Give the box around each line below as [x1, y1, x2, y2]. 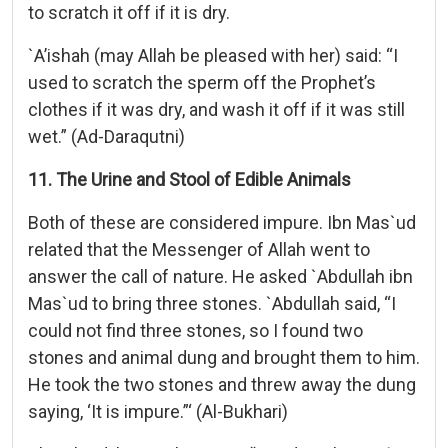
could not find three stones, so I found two [28, 319, 363, 341]
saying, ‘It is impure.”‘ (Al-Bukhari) [28, 400, 288, 422]
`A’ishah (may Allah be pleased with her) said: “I [28, 44, 398, 66]
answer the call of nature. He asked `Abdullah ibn [28, 265, 413, 287]
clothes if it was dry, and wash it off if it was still [28, 98, 405, 120]
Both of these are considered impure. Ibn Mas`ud [28, 211, 416, 233]
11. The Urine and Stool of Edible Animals [28, 168, 351, 190]
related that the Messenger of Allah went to [28, 238, 370, 260]
